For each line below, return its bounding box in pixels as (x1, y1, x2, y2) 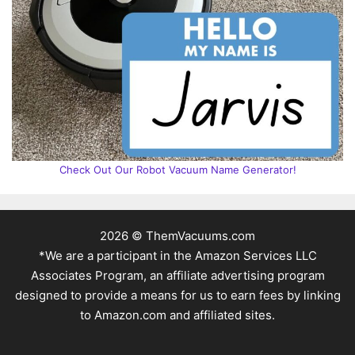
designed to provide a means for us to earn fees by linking (14, 287, 341, 303)
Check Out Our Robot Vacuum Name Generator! (59, 162, 296, 176)
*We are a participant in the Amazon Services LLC (38, 247, 317, 263)
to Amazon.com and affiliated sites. (80, 307, 275, 323)
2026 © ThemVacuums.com (100, 227, 255, 243)
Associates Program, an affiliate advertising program (30, 267, 325, 283)
